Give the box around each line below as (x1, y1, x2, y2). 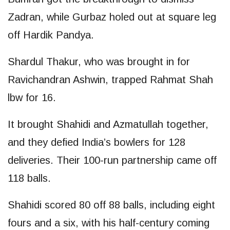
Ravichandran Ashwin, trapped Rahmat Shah (8, 73, 213, 85)
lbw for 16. (8, 91, 56, 103)
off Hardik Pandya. (8, 29, 94, 41)
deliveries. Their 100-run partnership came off (8, 154, 217, 166)
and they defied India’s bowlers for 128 (8, 136, 185, 148)
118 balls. (8, 172, 51, 184)
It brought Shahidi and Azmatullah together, (8, 118, 208, 130)
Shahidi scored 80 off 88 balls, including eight (8, 199, 215, 210)
